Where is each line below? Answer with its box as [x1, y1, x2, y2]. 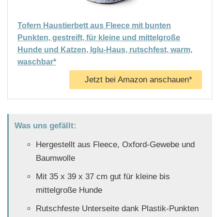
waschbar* [17, 58, 56, 66]
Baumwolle [35, 154, 75, 163]
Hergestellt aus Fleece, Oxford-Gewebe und [35, 140, 195, 150]
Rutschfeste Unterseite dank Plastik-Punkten [35, 204, 199, 214]
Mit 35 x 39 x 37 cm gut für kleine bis [35, 172, 170, 182]
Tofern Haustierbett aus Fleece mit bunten [17, 21, 171, 30]
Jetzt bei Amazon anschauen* [85, 75, 192, 85]
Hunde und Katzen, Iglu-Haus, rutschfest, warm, [17, 46, 192, 54]
